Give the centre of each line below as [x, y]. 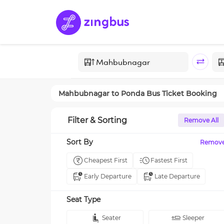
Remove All [201, 120]
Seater [111, 218]
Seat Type [83, 199]
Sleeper [193, 218]
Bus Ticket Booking [181, 93]
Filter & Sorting [97, 120]
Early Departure [108, 176]
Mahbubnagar [84, 93]
